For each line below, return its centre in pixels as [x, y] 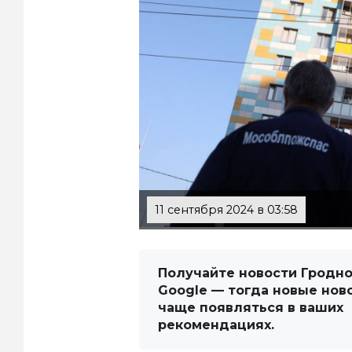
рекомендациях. [216, 325]
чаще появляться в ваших [251, 308]
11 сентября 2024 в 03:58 [226, 210]
